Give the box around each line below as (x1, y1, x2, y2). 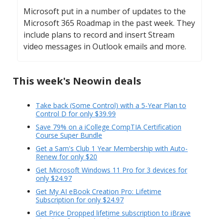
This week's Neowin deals (13, 74, 141, 88)
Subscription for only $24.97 (36, 195, 124, 205)
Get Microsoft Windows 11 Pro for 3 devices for (36, 165, 187, 175)
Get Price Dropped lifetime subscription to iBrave (36, 208, 191, 218)
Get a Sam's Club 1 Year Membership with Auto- (36, 144, 188, 153)
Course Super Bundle (36, 131, 102, 140)
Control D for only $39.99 (36, 109, 116, 119)
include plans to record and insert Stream (23, 29, 175, 41)
